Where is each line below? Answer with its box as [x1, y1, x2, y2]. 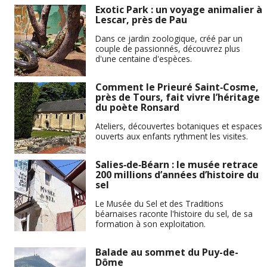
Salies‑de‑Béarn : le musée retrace [95, 158, 258, 172]
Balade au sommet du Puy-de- [95, 245, 238, 259]
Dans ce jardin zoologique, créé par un [95, 32, 243, 44]
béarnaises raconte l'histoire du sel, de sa [95, 207, 253, 219]
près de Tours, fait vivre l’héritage [95, 91, 260, 104]
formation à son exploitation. [95, 218, 206, 229]
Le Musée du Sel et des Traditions [95, 197, 223, 209]
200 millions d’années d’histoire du [95, 168, 259, 182]
